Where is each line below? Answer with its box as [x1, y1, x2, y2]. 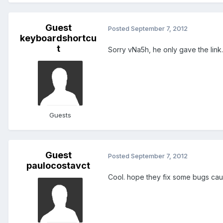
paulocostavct [26, 160, 90, 171]
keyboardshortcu [20, 33, 97, 44]
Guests [49, 111, 71, 119]
